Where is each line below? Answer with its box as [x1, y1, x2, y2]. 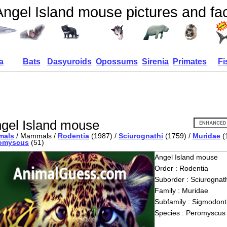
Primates [173, 57, 207, 66]
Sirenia [142, 57, 169, 66]
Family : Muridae [154, 186, 208, 195]
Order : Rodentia [154, 164, 208, 172]
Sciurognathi [119, 132, 163, 140]
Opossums [96, 57, 138, 66]
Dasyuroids [47, 57, 92, 66]
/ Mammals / [14, 132, 58, 140]
